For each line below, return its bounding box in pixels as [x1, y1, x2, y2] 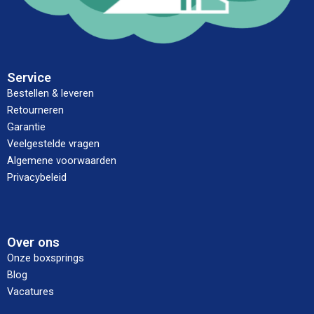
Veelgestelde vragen [7, 137, 100, 151]
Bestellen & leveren [7, 87, 94, 100]
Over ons [7, 235, 60, 250]
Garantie [7, 121, 46, 134]
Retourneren [7, 104, 64, 117]
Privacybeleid [7, 171, 67, 184]
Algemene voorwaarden [7, 154, 116, 168]
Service [7, 70, 51, 86]
